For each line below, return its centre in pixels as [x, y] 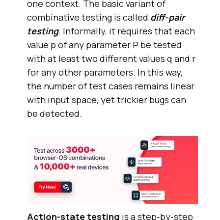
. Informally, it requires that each [127, 31]
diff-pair [167, 17]
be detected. [55, 114]
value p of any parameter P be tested [104, 45]
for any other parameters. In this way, [105, 72]
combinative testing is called [89, 17]
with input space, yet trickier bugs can [107, 100]
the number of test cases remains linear [111, 86]
